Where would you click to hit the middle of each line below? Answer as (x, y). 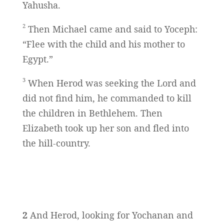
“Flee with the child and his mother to (103, 44)
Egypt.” (37, 59)
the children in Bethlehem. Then (92, 113)
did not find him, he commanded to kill (107, 98)
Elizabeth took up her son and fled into (105, 128)
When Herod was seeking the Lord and (110, 83)
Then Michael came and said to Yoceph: (111, 29)
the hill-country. (56, 143)
